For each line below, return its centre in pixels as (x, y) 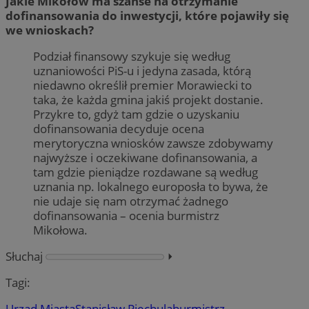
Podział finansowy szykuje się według (132, 56)
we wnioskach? (50, 30)
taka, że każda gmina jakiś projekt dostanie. (148, 99)
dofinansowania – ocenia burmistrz (126, 215)
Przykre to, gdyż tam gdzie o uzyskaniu (136, 114)
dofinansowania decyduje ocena (119, 128)
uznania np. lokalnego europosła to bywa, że (151, 186)
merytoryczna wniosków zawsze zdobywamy (153, 143)
